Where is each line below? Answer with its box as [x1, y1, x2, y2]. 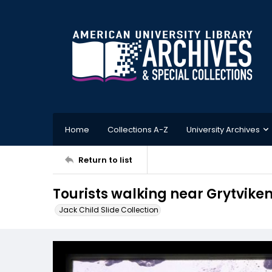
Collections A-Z [107, 123, 168, 135]
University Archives [186, 123, 260, 135]
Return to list [78, 154, 132, 166]
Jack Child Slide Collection [59, 205, 158, 215]
